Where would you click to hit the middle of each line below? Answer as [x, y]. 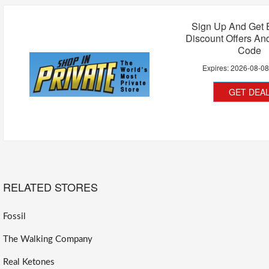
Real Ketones [29, 262]
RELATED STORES [50, 187]
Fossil [14, 217]
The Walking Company [48, 240]
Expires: [217, 68]
